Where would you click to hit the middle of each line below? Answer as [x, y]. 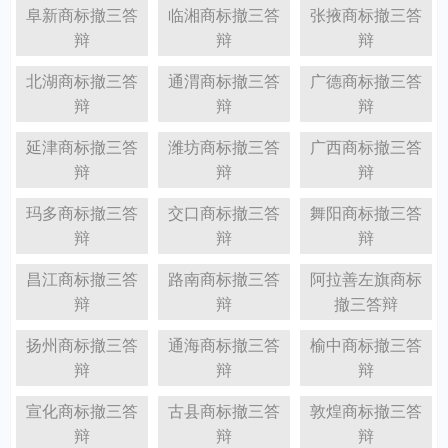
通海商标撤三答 [223, 345]
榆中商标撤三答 [365, 345]
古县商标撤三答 [223, 411]
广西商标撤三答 [365, 147]
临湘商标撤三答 [223, 15]
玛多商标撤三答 [81, 213]
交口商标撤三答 [223, 213]
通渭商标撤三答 [223, 81]
